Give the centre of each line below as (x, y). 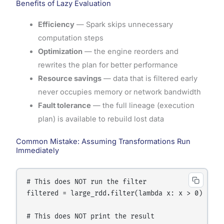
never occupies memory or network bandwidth (119, 92)
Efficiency (56, 25)
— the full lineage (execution (142, 106)
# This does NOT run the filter (87, 182)
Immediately (37, 151)
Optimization (60, 52)
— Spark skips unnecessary (123, 25)
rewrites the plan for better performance (108, 65)
